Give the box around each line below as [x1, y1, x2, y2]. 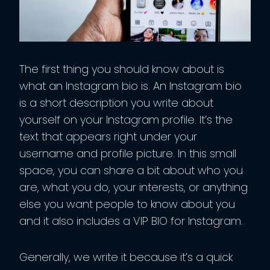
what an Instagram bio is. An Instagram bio [19, 78, 242, 93]
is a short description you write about [19, 95, 213, 110]
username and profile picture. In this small [19, 145, 236, 161]
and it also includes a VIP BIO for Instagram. [19, 213, 246, 228]
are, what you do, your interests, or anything [19, 179, 248, 195]
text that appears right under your [19, 128, 197, 144]
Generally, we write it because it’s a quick [19, 249, 233, 265]
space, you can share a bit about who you [19, 162, 243, 178]
